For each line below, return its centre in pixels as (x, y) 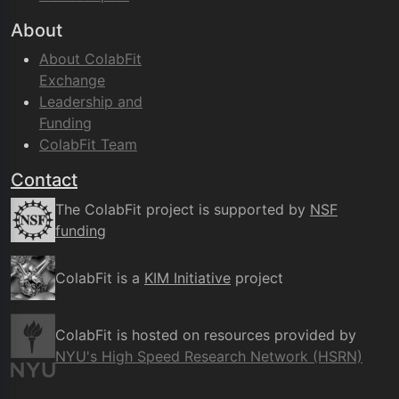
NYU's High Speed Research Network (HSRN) (209, 357)
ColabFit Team (88, 145)
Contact (44, 180)
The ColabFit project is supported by (183, 210)
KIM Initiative (187, 278)
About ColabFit (90, 59)
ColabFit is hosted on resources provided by (206, 335)
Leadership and (91, 102)
